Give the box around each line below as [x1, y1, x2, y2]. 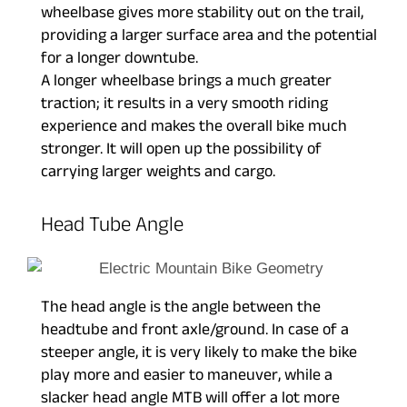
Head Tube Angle [41, 212, 184, 243]
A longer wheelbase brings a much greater [41, 71, 332, 95]
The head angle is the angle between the [41, 297, 321, 323]
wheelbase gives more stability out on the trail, [41, 3, 363, 27]
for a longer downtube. [41, 48, 198, 73]
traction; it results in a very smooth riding [41, 94, 328, 118]
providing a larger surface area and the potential [41, 25, 377, 50]
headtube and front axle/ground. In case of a [41, 320, 349, 345]
